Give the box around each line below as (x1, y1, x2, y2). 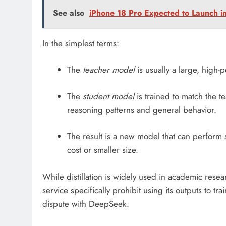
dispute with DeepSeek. (42, 197, 129, 210)
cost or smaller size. (67, 144, 138, 156)
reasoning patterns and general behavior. (67, 103, 216, 116)
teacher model (82, 64, 135, 76)
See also (53, 7, 84, 19)
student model (82, 90, 134, 102)
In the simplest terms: (42, 37, 119, 49)
